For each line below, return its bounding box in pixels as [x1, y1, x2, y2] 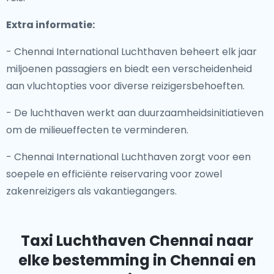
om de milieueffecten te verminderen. [6, 123, 188, 137]
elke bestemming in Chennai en [18, 250, 256, 270]
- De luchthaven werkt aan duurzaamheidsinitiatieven [6, 106, 264, 120]
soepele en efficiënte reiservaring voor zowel [6, 167, 222, 181]
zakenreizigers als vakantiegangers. [6, 184, 177, 198]
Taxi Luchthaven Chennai [21, 231, 213, 251]
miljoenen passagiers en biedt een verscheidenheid [6, 62, 252, 76]
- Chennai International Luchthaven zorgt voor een [6, 150, 251, 164]
